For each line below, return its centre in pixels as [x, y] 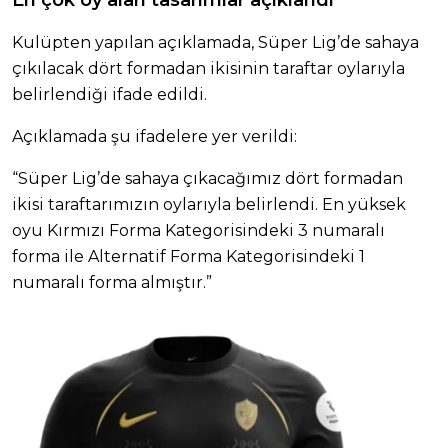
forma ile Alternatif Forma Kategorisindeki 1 [188, 256]
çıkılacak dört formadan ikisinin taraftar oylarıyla [208, 68]
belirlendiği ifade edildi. [109, 94]
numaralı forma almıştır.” [112, 282]
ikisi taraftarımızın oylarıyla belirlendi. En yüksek [209, 204]
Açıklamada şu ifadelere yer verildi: [154, 136]
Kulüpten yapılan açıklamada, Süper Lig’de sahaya [215, 42]
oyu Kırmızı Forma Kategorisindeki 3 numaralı [198, 230]
